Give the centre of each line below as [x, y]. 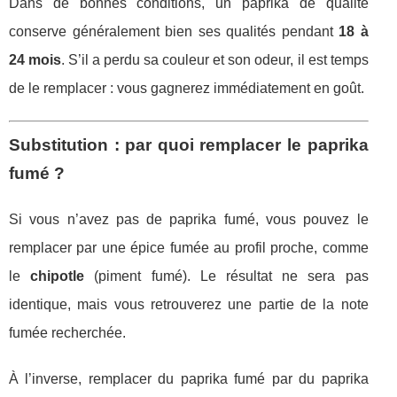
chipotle [58, 276]
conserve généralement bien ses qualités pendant [174, 32]
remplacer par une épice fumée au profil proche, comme [189, 248]
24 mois [35, 60]
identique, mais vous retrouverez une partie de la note [189, 305]
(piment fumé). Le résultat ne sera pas [226, 276]
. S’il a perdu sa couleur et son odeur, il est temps [215, 60]
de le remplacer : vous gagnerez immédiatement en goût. [187, 89]
